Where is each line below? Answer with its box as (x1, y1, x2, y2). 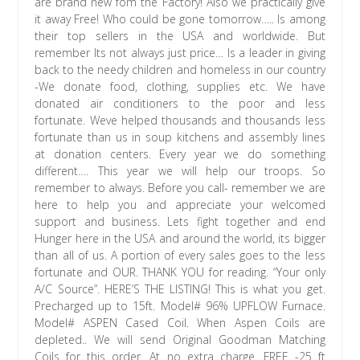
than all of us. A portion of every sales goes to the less (35, 247, 325, 264)
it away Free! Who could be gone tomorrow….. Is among (35, 11, 325, 27)
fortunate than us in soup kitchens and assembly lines (35, 129, 325, 145)
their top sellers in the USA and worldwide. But (35, 28, 325, 44)
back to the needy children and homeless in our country (35, 62, 325, 78)
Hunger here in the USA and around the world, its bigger (35, 231, 325, 247)
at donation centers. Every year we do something (35, 146, 325, 162)
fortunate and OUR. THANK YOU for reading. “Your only (35, 264, 325, 280)
